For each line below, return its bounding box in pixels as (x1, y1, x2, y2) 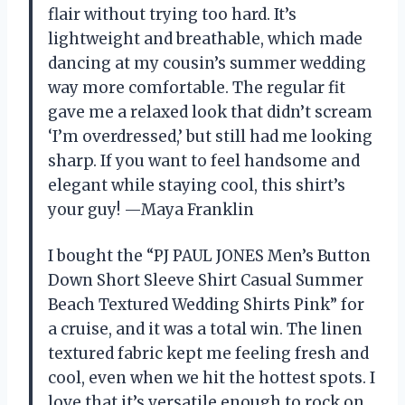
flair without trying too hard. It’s (48, 5, 297, 25)
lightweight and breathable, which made (48, 29, 363, 50)
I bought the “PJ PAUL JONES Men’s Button (48, 246, 371, 267)
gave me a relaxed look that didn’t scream (48, 102, 372, 123)
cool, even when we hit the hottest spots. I (48, 368, 375, 389)
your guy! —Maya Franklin (48, 200, 254, 221)
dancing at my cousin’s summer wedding (48, 53, 366, 74)
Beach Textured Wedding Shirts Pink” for (48, 295, 364, 316)
